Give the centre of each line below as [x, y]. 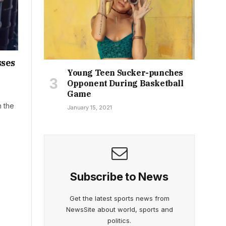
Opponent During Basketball [125, 83]
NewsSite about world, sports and [119, 209]
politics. [119, 220]
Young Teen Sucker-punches [125, 72]
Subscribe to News [119, 176]
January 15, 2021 [90, 107]
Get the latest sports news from [119, 198]
